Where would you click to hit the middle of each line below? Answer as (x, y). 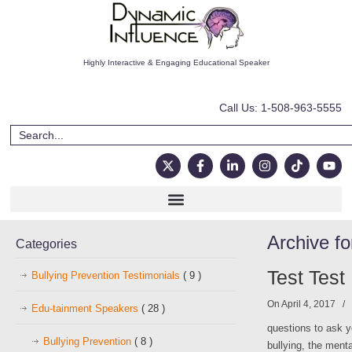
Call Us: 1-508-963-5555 (280, 108)
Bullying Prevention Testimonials (107, 275)
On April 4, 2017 (302, 304)
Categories (46, 244)
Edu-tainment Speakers (86, 308)
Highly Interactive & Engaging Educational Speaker (176, 62)
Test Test (306, 278)
